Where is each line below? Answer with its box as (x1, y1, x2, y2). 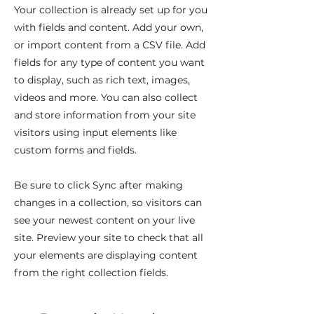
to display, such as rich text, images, (14, 74, 190, 86)
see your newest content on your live (14, 214, 195, 226)
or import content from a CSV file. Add (14, 39, 205, 51)
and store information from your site (14, 109, 196, 121)
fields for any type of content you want (14, 56, 205, 69)
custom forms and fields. (14, 144, 137, 156)
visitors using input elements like (14, 126, 177, 139)
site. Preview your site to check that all (14, 231, 203, 244)
